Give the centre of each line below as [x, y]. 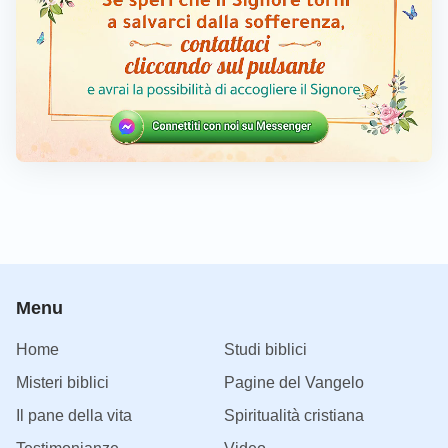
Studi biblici [265, 349]
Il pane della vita [74, 415]
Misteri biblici [62, 382]
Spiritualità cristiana [294, 415]
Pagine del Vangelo [294, 382]
